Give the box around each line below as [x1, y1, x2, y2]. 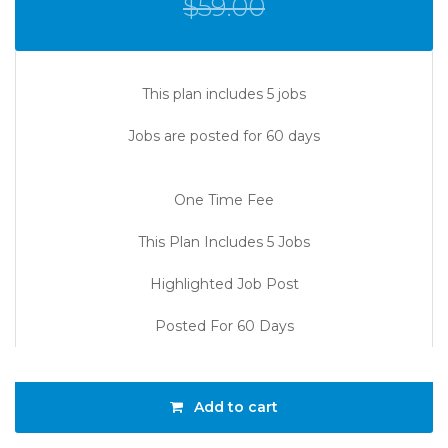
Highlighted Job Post [149, 275, 299, 293]
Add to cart [190, 398, 278, 416]
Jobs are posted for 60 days [128, 127, 320, 145]
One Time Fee [174, 191, 274, 209]
